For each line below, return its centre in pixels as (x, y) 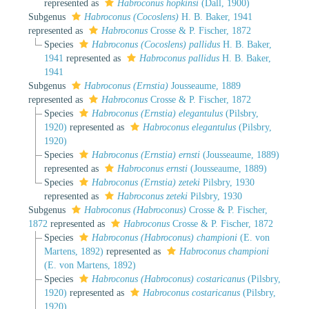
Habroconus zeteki (152, 196)
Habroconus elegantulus (189, 127)
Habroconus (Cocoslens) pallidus (156, 44)
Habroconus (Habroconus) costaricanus (168, 279)
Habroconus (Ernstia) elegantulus (157, 113)
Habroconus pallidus (179, 58)
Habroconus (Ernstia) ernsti (146, 154)
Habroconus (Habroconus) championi (164, 237)
